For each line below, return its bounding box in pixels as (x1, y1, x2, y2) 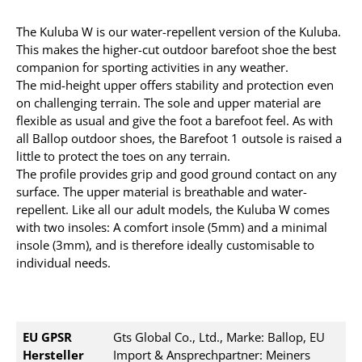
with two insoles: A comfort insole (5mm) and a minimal (16, 219, 327, 235)
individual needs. (16, 255, 111, 271)
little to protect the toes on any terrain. (16, 148, 230, 164)
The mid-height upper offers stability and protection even (16, 77, 334, 93)
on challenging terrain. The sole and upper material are (16, 95, 321, 111)
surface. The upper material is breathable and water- (16, 183, 307, 200)
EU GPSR (23, 329, 72, 345)
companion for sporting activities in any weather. (16, 59, 288, 75)
